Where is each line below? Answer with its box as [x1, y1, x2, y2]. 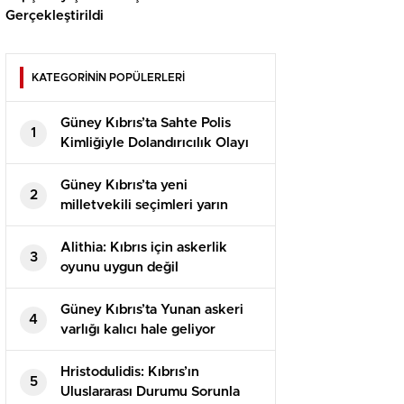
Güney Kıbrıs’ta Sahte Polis [60, 116, 231, 131]
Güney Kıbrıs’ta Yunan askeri [60, 303, 243, 317]
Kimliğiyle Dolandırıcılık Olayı [60, 136, 249, 151]
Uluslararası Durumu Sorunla [60, 385, 240, 399]
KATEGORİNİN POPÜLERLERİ [32, 72, 185, 84]
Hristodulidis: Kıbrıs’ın [60, 365, 199, 380]
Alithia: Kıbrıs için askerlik [60, 241, 227, 255]
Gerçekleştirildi [5, 9, 104, 23]
